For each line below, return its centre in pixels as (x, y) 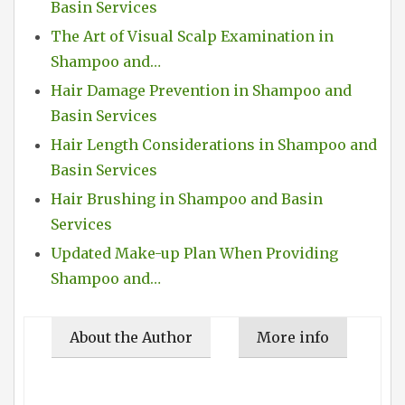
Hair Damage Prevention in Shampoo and (201, 91)
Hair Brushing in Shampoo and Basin (187, 199)
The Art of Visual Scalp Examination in (192, 37)
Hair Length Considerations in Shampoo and (214, 145)
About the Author (131, 338)
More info (293, 338)
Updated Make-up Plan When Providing (194, 254)
